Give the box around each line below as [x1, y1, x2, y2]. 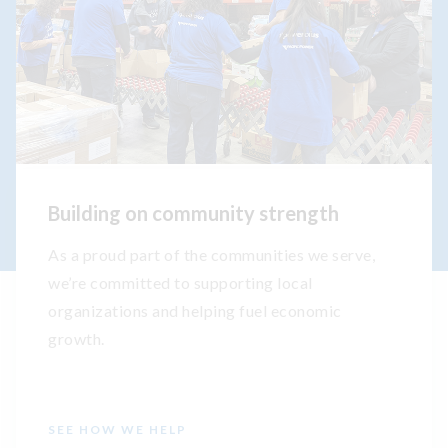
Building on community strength [48, 201, 339, 226]
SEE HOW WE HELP [48, 422, 187, 438]
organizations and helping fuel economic [48, 301, 342, 321]
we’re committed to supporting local [48, 273, 313, 293]
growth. [48, 329, 105, 349]
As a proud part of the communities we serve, [48, 245, 375, 265]
